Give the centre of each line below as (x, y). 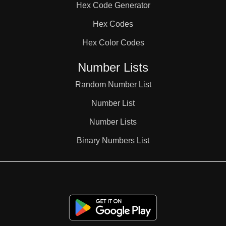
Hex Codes (113, 24)
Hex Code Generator (113, 5)
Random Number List (113, 84)
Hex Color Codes (113, 43)
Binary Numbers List (113, 140)
